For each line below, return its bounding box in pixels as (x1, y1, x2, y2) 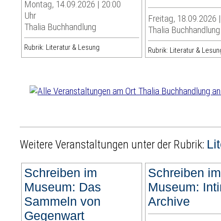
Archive (148, 194, 190, 209)
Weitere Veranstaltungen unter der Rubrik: (20, 138, 207, 152)
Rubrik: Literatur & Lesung (24, 43, 100, 52)
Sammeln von (24, 194, 101, 209)
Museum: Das (24, 180, 102, 194)
